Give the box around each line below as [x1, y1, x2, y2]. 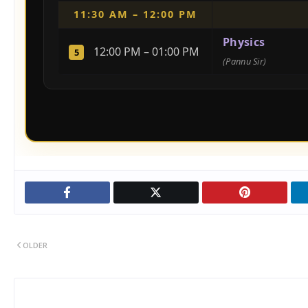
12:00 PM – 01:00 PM [91, 44, 199, 59]
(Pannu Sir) [223, 55, 267, 67]
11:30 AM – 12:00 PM [73, 8, 197, 21]
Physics [223, 34, 265, 49]
